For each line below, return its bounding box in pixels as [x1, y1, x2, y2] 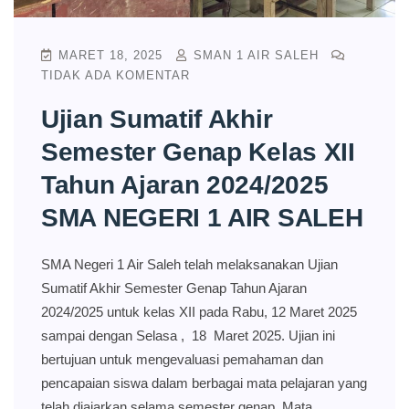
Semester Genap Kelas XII [41, 138, 355, 167]
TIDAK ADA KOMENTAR [41, 68, 190, 83]
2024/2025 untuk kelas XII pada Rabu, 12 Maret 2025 [41, 304, 357, 320]
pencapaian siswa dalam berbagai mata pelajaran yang [41, 375, 367, 392]
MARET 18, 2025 [54, 48, 167, 63]
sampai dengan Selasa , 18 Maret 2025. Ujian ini [41, 328, 335, 344]
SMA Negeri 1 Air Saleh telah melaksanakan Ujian [41, 257, 338, 273]
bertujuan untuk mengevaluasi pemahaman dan [41, 351, 323, 368]
